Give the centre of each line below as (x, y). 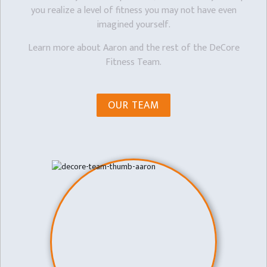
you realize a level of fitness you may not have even (133, 10)
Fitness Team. (133, 62)
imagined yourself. (133, 25)
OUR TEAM (133, 105)
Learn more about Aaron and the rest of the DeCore (133, 48)
